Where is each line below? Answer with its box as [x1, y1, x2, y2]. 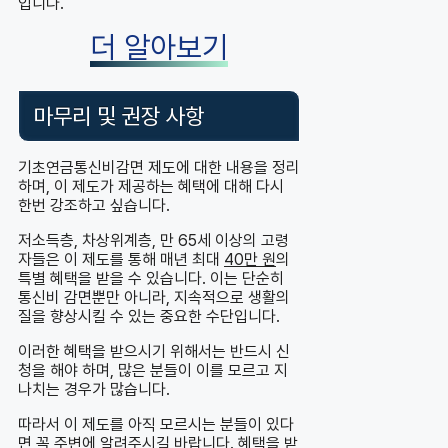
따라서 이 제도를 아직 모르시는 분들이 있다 [18, 415, 294, 435]
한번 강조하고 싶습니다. [18, 196, 170, 216]
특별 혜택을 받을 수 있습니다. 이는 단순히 [18, 269, 284, 289]
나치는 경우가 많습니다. [18, 380, 170, 400]
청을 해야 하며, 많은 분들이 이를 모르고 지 [18, 361, 288, 381]
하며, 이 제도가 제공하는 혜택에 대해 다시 [18, 177, 284, 197]
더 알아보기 [90, 28, 229, 65]
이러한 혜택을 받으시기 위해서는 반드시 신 [18, 342, 290, 362]
